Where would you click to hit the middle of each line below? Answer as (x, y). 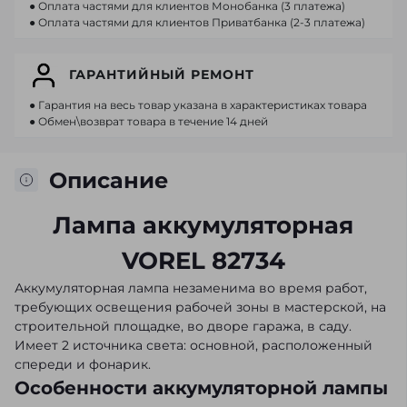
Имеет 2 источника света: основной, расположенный (194, 345)
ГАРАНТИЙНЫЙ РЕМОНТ (162, 75)
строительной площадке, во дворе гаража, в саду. (183, 326)
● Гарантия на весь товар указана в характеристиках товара (198, 104)
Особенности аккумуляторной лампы (201, 387)
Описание (109, 180)
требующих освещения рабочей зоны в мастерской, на (200, 307)
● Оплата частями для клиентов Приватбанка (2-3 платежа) (197, 22)
